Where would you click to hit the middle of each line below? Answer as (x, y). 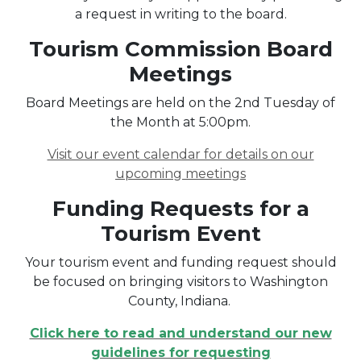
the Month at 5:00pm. (180, 122)
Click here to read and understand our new (180, 333)
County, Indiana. (180, 301)
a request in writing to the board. (180, 14)
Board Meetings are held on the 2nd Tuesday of (180, 102)
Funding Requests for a (180, 208)
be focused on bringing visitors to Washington (180, 281)
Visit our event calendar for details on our (180, 154)
